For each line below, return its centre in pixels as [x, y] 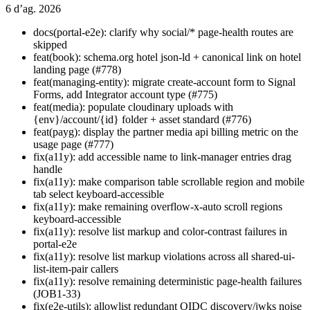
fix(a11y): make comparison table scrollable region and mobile [169, 182]
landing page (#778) [77, 70]
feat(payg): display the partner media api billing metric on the [166, 132]
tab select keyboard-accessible [99, 194]
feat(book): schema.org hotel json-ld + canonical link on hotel [167, 57]
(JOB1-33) [57, 294]
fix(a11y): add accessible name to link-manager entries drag [162, 157]
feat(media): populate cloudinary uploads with [133, 107]
